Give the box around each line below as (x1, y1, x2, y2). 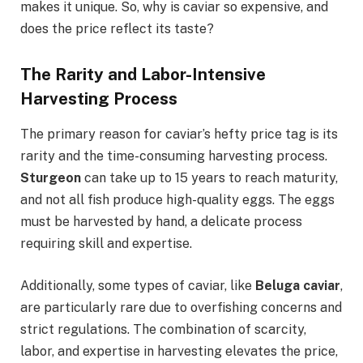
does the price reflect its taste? (20, 20, 214, 36)
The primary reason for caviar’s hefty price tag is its (20, 126, 338, 143)
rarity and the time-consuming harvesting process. (20, 148, 327, 164)
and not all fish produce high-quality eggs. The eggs (20, 192, 335, 208)
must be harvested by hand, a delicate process (20, 214, 302, 230)
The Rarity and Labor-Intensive (20, 63, 266, 84)
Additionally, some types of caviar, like (20, 277, 255, 293)
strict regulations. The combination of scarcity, (20, 321, 306, 337)
